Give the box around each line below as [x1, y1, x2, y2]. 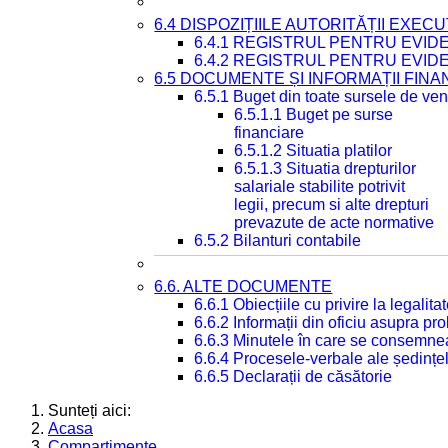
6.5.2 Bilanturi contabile [194, 232, 362, 249]
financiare [234, 124, 305, 141]
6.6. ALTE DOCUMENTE [154, 278, 333, 295]
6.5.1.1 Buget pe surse [234, 106, 394, 123]
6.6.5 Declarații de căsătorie [194, 368, 393, 385]
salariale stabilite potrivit [234, 178, 406, 195]
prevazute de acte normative [234, 214, 435, 231]
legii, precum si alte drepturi [234, 196, 430, 213]
